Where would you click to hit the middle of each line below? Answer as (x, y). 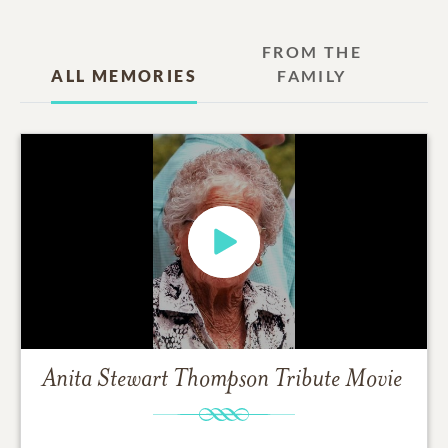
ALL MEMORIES (124, 76)
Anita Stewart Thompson (155, 381)
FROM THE (311, 52)
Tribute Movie (337, 381)
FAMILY (312, 76)
